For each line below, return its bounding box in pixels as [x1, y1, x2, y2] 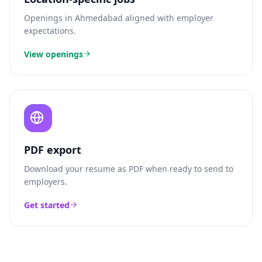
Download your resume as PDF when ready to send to [24, 163, 233, 174]
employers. [24, 176, 67, 187]
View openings [24, 49, 83, 60]
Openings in [24, 12, 75, 23]
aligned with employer [123, 12, 213, 23]
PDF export [24, 143, 81, 157]
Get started [24, 199, 70, 211]
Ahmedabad [75, 12, 123, 23]
